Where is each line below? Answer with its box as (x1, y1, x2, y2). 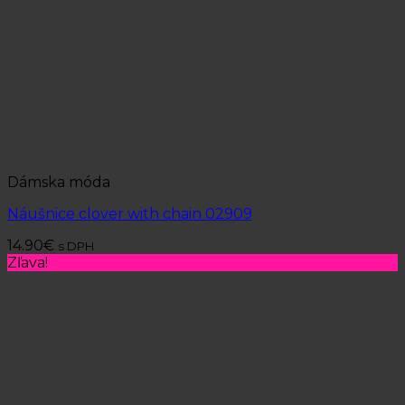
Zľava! (7, 254, 48, 272)
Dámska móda (7, 174, 110, 192)
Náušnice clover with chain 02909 (7, 205, 252, 223)
